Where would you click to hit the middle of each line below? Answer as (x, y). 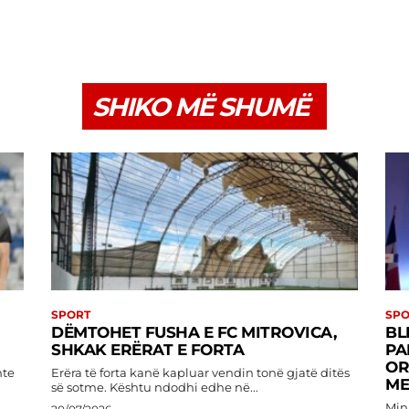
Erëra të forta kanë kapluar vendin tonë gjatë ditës (200, 373)
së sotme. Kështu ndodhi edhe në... (184, 388)
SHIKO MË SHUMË (200, 107)
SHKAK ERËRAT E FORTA (147, 350)
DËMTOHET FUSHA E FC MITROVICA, (194, 333)
